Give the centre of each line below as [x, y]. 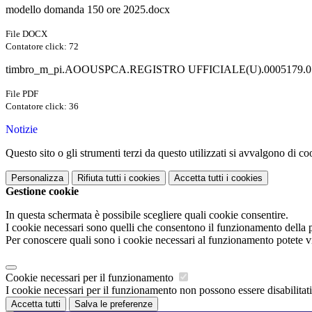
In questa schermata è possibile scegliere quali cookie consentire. [147, 215]
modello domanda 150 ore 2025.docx [88, 10]
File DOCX [26, 34]
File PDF [22, 94]
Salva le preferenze [114, 304]
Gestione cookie [42, 192]
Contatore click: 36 [42, 107]
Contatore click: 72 [42, 47]
